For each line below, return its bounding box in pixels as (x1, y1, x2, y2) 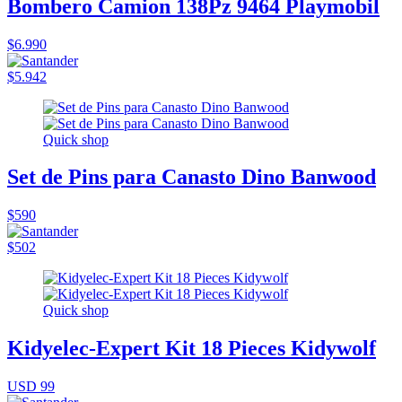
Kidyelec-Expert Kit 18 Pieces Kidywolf (7, 336, 376, 361)
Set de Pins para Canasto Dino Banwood (7, 165, 376, 189)
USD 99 (7, 379, 55, 395)
